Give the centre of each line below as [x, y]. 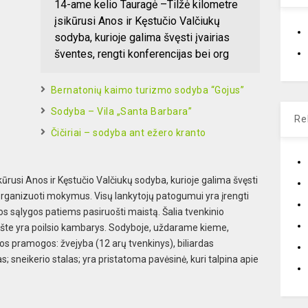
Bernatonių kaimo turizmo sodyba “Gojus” [147, 90]
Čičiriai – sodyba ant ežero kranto [128, 132]
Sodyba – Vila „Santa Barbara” [121, 111]
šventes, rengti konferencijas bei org [141, 54]
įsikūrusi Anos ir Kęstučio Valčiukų [137, 21]
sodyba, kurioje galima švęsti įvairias [142, 37]
